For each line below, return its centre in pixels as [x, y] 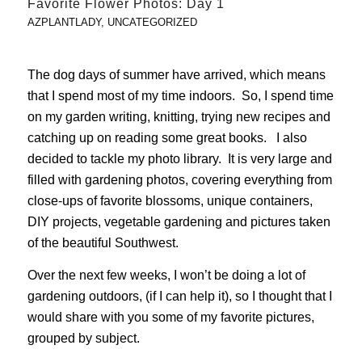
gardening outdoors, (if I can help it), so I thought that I [179, 296]
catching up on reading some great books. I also [167, 137]
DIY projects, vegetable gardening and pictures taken [179, 221]
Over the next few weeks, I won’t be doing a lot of [166, 275]
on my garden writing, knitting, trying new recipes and [179, 116]
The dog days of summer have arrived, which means [176, 74]
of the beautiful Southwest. [103, 242]
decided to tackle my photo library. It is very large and [179, 158]
